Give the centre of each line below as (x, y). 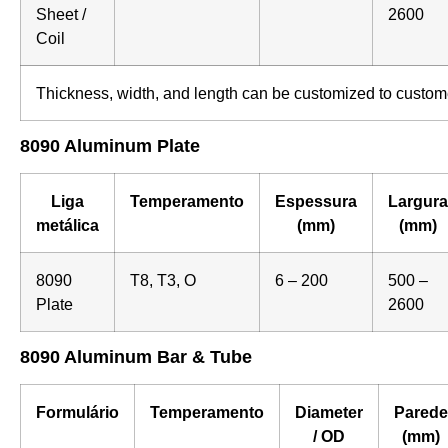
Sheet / (61, 14)
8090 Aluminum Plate (110, 146)
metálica (67, 225)
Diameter (329, 412)
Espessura (316, 201)
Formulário (77, 412)
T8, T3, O (163, 280)
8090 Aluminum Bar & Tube (136, 357)
